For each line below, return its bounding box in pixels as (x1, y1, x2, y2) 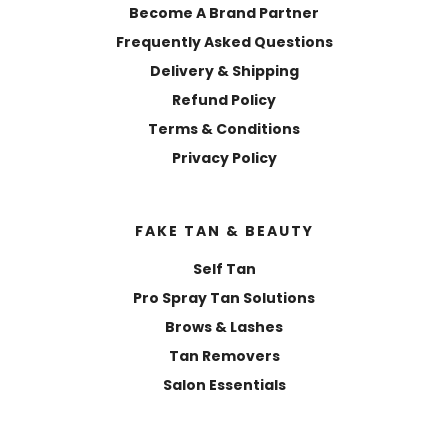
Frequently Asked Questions (115, 31, 333, 52)
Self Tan (192, 258, 256, 279)
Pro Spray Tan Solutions (133, 287, 315, 308)
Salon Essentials (162, 374, 286, 395)
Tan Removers (168, 345, 280, 366)
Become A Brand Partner (129, 2, 319, 23)
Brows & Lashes (165, 316, 283, 337)
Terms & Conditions (148, 118, 300, 139)
